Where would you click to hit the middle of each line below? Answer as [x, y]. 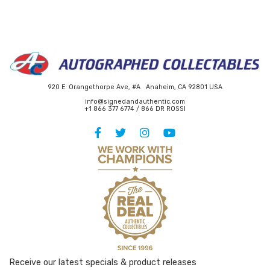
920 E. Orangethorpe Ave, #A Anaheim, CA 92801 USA [135, 87]
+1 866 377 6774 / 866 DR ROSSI [135, 109]
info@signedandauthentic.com [135, 102]
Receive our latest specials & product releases [103, 263]
